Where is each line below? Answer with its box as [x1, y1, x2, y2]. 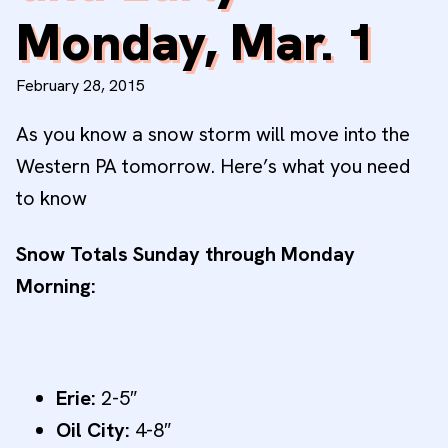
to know [16, 185, 87, 212]
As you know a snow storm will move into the [16, 121, 410, 148]
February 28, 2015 [16, 75, 145, 97]
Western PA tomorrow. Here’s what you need [16, 153, 410, 180]
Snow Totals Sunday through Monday [16, 241, 355, 268]
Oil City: [56, 417, 130, 444]
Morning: [16, 273, 96, 300]
